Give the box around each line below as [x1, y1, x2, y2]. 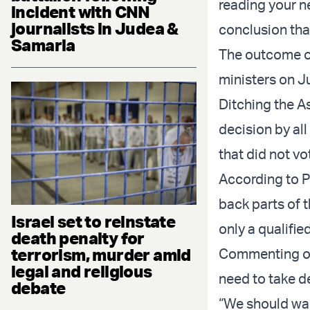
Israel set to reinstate [11, 211, 176, 232]
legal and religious [11, 261, 152, 282]
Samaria [11, 34, 75, 55]
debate [11, 277, 66, 299]
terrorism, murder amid [11, 244, 191, 266]
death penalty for [11, 228, 145, 249]
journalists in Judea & [11, 17, 179, 39]
